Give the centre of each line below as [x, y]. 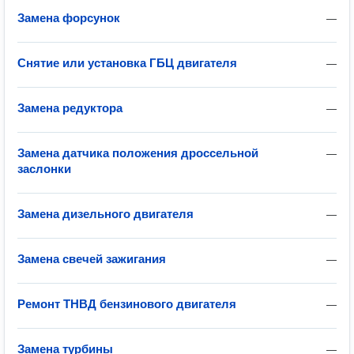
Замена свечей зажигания [92, 259]
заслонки [44, 169]
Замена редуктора [70, 108]
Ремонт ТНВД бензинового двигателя [127, 304]
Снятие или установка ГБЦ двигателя [127, 63]
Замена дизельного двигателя [105, 214]
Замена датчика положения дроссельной [138, 153]
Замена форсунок [69, 18]
